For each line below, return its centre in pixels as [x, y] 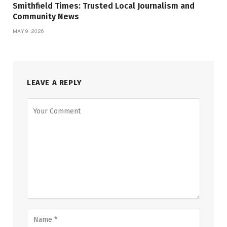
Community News [46, 17]
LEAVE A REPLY [54, 83]
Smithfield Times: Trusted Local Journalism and [104, 6]
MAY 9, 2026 [28, 31]
